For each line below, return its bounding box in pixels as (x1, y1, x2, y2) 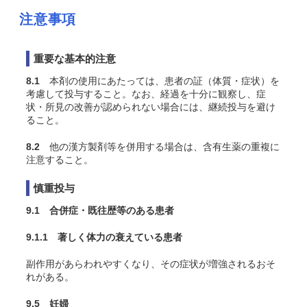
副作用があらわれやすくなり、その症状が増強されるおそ (26, 258, 275, 269)
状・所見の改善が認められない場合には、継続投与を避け (26, 101, 275, 112)
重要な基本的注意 (34, 53, 116, 64)
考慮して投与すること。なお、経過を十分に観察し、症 (26, 88, 266, 99)
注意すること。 (26, 154, 93, 165)
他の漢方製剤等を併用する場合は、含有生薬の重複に (40, 141, 280, 152)
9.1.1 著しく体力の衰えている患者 (26, 232, 182, 243)
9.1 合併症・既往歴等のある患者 (26, 205, 174, 216)
